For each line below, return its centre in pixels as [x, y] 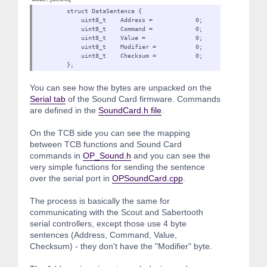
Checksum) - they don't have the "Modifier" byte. [121, 246]
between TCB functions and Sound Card [106, 144]
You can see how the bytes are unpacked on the [121, 87]
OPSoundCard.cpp [148, 178]
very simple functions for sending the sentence [117, 167]
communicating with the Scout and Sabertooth [117, 212]
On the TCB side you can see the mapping [110, 133]
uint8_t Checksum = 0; [120, 55]
